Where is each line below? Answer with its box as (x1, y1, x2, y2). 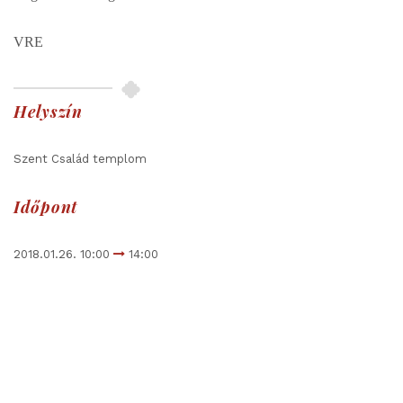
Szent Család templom (13, 151, 147, 166)
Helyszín (13, 100, 84, 122)
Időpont (13, 195, 78, 218)
